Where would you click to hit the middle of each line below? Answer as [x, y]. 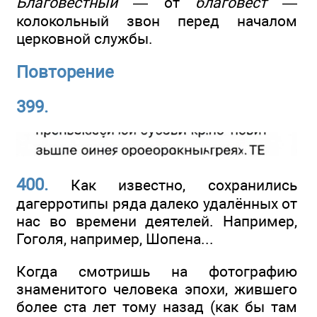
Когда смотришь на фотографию [157, 272]
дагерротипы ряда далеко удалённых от [157, 204]
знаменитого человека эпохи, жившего [157, 289]
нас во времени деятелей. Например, [157, 221]
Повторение [65, 73]
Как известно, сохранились [173, 185]
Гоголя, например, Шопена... [115, 239]
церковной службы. [85, 38]
